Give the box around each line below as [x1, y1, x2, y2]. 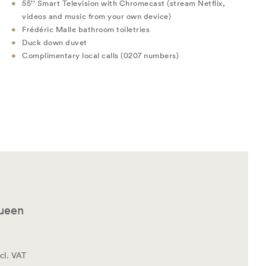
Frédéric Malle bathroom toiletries [22, 24, 150, 34]
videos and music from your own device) [22, 11, 175, 21]
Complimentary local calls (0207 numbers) [22, 50, 179, 61]
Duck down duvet [22, 37, 87, 47]
